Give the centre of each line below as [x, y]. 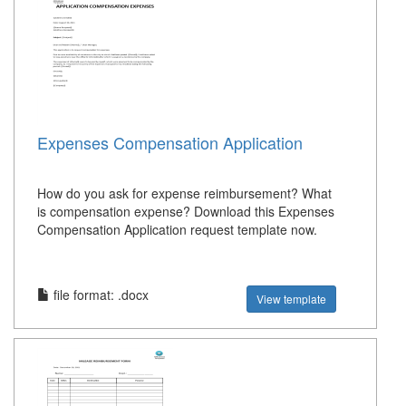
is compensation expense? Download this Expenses [186, 212]
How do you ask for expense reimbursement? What [184, 193]
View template [292, 299]
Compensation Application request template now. [177, 230]
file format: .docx [99, 295]
